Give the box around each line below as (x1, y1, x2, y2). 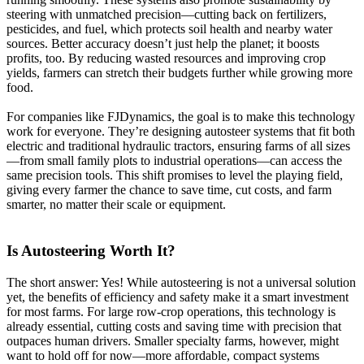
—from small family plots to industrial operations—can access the (6, 154, 342, 168)
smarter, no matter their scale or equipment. (6, 197, 226, 212)
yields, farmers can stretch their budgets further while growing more (6, 66, 353, 80)
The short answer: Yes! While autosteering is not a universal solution (6, 275, 356, 289)
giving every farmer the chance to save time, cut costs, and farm (6, 183, 331, 197)
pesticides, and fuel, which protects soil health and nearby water (6, 22, 332, 37)
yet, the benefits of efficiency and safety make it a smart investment (6, 289, 349, 304)
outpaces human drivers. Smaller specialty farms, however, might (6, 333, 339, 348)
